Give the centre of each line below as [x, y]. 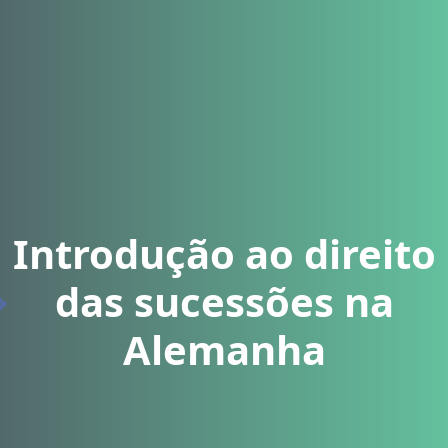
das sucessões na [224, 301]
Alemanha [224, 349]
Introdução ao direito [224, 253]
